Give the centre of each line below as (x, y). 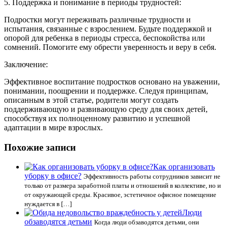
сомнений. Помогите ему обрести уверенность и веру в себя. (110, 47)
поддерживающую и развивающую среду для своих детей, (106, 109)
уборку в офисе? (53, 176)
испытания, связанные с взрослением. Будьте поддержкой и (108, 28)
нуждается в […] (48, 204)
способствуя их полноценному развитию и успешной (97, 118)
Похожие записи (40, 147)
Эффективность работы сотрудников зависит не (152, 177)
